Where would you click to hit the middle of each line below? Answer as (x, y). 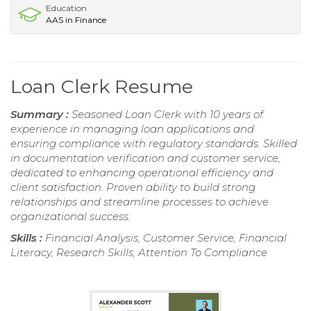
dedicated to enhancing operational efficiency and (142, 172)
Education (66, 8)
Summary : (41, 114)
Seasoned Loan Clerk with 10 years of (167, 114)
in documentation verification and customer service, (145, 158)
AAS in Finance (76, 19)
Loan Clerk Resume (102, 86)
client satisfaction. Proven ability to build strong (133, 187)
